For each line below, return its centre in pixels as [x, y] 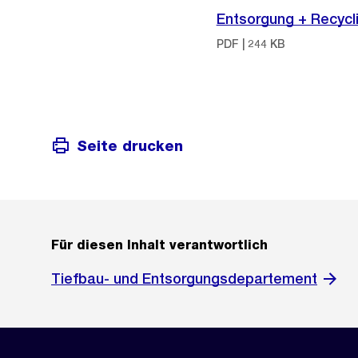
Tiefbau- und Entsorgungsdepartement [184, 279]
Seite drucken [130, 145]
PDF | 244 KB [251, 44]
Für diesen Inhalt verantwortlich [159, 245]
